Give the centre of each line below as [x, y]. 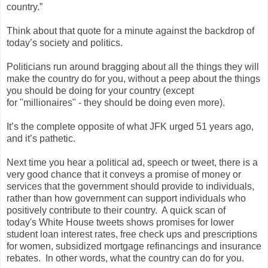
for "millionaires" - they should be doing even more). [116, 102]
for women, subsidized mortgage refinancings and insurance [134, 246]
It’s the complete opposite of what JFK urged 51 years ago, [130, 126]
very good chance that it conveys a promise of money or [124, 174]
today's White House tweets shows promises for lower [120, 222]
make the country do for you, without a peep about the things [133, 78]
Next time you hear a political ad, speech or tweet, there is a [132, 162]
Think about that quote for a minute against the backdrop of [130, 31]
